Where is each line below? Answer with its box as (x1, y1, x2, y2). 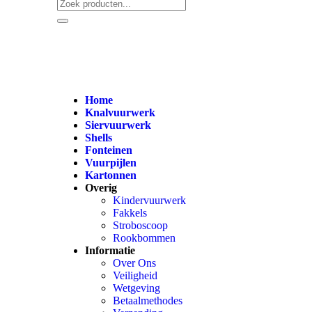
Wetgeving (113, 282, 160, 295)
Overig (85, 182, 117, 194)
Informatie (85, 244, 135, 257)
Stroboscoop (113, 219, 168, 232)
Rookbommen (113, 232, 175, 244)
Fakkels (113, 207, 147, 219)
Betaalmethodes (113, 295, 182, 307)
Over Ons (113, 257, 156, 270)
